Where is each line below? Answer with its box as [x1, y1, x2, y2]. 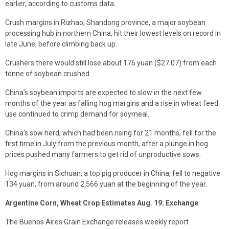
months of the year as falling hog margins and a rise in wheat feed [5, 99, 218, 107]
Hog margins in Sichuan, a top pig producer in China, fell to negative [5, 169, 220, 177]
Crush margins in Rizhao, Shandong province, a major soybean [5, 18, 205, 27]
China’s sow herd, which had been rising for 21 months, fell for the [5, 129, 216, 137]
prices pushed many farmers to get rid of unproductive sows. [5, 150, 201, 158]
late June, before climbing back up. [5, 40, 117, 48]
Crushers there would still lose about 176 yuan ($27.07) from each [5, 59, 217, 67]
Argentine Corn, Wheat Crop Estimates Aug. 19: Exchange [5, 199, 198, 207]
